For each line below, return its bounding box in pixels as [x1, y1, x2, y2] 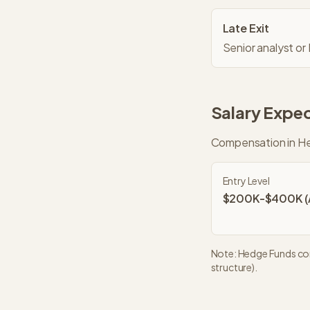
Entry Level [222, 174, 270, 187]
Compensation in [210, 135, 298, 149]
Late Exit [222, 21, 270, 35]
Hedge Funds [237, 247, 296, 259]
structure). [210, 261, 257, 273]
